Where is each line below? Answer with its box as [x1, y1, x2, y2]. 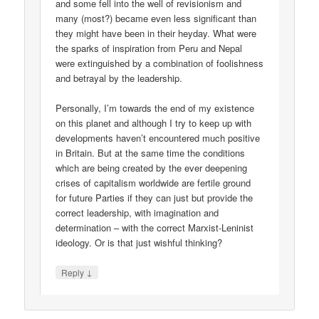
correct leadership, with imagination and [56, 205, 219, 219]
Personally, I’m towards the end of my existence [56, 100, 255, 115]
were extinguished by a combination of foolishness [56, 56, 264, 70]
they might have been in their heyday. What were [56, 26, 257, 40]
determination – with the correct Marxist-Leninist [56, 220, 254, 234]
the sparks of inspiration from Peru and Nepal [56, 41, 243, 55]
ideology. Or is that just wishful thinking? [56, 235, 223, 249]
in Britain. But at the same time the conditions [56, 145, 246, 159]
